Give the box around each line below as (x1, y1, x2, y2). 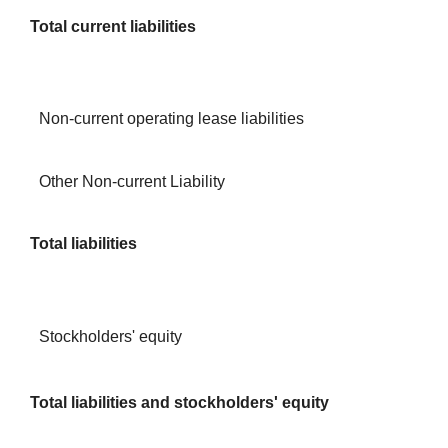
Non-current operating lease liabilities (38, 110, 304, 127)
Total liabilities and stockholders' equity (29, 394, 329, 411)
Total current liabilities (29, 18, 196, 35)
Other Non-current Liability (38, 173, 225, 190)
